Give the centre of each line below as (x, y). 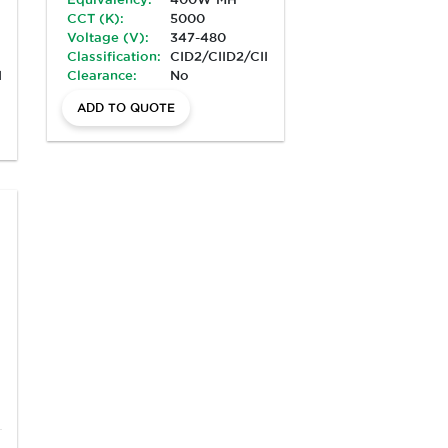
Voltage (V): (108, 36)
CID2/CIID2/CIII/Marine (247, 55)
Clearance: (102, 74)
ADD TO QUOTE (126, 107)
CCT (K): (96, 17)
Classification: (114, 55)
